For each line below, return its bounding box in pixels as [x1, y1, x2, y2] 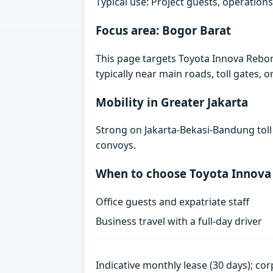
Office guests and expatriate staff [96, 194, 250, 208]
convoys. [96, 138, 136, 152]
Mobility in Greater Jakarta [96, 94, 249, 110]
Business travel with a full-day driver [96, 214, 263, 228]
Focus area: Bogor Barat [96, 23, 232, 38]
